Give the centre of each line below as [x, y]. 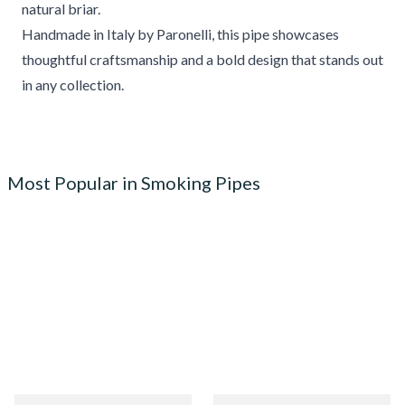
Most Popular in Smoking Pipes [134, 183]
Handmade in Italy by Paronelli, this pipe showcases [180, 34]
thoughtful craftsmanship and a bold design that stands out [202, 59]
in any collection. [73, 85]
